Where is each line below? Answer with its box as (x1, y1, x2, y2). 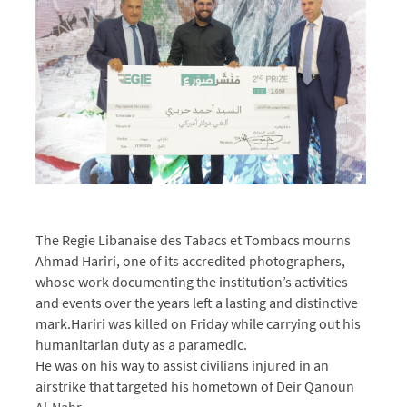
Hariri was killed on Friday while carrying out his (71, 313, 361, 333)
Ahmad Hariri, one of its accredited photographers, (35, 251, 345, 270)
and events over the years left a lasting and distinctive (35, 293, 358, 312)
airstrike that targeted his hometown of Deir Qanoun (35, 376, 354, 395)
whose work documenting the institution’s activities (35, 272, 348, 291)
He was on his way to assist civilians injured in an (35, 355, 329, 374)
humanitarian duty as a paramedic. (35, 334, 247, 353)
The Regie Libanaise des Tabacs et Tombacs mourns (35, 230, 351, 249)
